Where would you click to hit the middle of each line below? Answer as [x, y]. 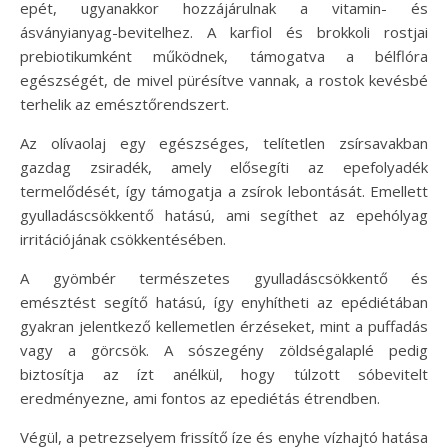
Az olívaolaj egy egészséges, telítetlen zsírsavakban [224, 143]
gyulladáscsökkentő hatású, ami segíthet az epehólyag [224, 215]
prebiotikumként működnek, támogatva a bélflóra [224, 56]
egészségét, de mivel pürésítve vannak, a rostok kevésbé [224, 80]
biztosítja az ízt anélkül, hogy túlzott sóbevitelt [224, 374]
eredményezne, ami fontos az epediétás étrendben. [200, 398]
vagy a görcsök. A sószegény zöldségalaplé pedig [224, 350]
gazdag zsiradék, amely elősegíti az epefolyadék [224, 167]
